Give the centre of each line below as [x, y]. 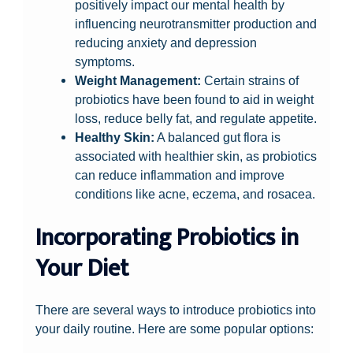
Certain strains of [249, 81]
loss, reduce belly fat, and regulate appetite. [195, 119]
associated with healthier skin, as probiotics [195, 156]
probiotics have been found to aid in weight [194, 100]
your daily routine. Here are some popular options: [175, 328]
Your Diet [82, 268]
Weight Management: [137, 81]
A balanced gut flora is [217, 137]
